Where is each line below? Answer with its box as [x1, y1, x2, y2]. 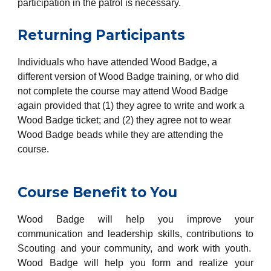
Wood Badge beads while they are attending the [18, 129, 224, 140]
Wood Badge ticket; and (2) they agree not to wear [18, 115, 232, 125]
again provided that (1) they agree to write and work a [18, 100, 245, 111]
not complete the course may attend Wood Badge [18, 86, 229, 96]
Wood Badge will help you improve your [18, 214, 253, 224]
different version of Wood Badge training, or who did [18, 71, 240, 82]
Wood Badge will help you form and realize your [18, 258, 253, 268]
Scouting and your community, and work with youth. [18, 243, 253, 253]
